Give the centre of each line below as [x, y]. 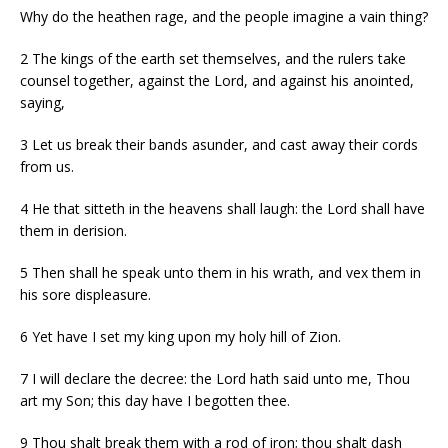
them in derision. [73, 230]
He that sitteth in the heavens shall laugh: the [179, 208]
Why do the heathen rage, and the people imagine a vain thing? [224, 16]
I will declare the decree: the [124, 378]
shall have [391, 208]
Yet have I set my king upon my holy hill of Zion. [186, 336]
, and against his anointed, [329, 80]
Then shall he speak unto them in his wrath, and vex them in [226, 272]
